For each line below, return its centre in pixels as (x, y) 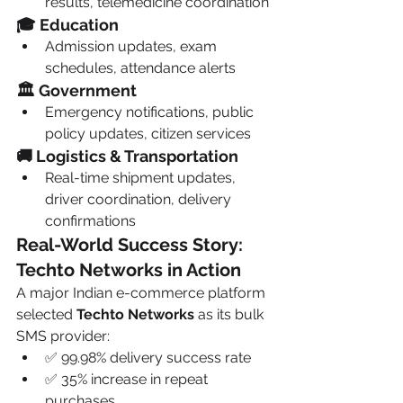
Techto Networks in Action (129, 270)
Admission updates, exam (133, 46)
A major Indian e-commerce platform (143, 293)
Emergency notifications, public (151, 112)
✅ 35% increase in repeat (128, 379)
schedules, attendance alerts (140, 68)
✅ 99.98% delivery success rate (148, 358)
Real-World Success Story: (132, 245)
